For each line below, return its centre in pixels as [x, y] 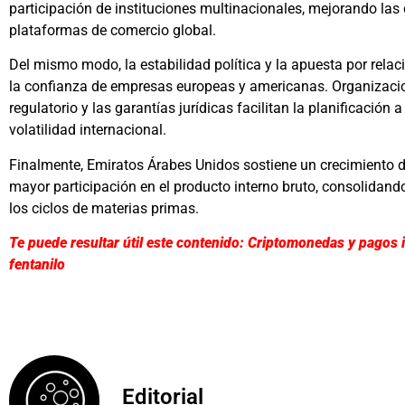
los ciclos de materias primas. [104, 208]
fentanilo [37, 265]
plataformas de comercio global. [113, 31]
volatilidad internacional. [88, 130]
